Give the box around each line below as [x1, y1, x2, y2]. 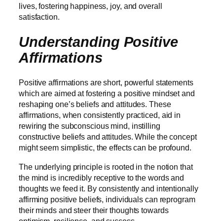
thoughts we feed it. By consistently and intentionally [19, 184, 198, 193]
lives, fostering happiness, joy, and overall [19, 1, 162, 10]
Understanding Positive [19, 34, 178, 50]
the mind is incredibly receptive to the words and [19, 173, 184, 182]
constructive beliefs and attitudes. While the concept [19, 132, 197, 142]
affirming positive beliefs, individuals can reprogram [19, 194, 195, 204]
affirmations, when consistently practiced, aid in [19, 110, 181, 120]
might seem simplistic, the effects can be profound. [19, 143, 193, 152]
